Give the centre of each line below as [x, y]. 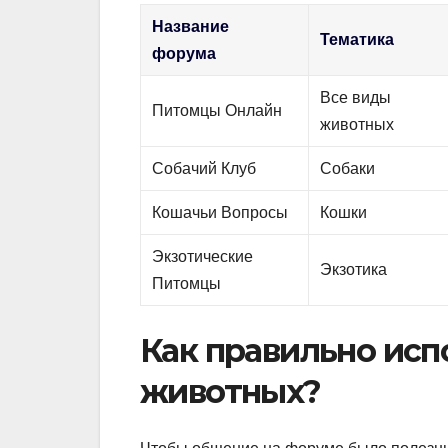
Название [191, 27]
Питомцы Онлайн [217, 111]
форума [184, 54]
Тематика [357, 40]
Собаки [348, 169]
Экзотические [203, 257]
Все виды [356, 98]
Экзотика [354, 270]
